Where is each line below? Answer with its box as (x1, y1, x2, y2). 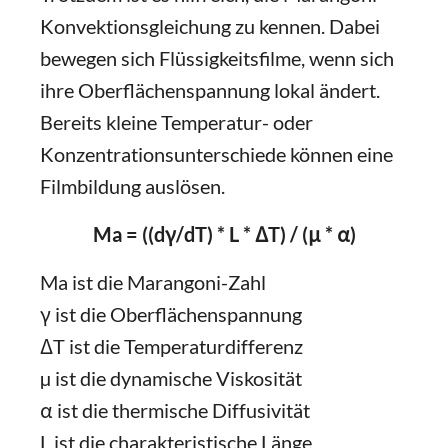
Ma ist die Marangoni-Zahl (40, 270, 266, 294)
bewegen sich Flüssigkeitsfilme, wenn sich (40, 46, 394, 70)
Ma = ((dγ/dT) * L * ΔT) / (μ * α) (92, 222, 356, 246)
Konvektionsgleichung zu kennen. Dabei (40, 14, 380, 38)
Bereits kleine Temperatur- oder (40, 110, 313, 134)
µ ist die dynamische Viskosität (40, 366, 302, 390)
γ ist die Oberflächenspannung (40, 302, 302, 326)
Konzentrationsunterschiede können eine (40, 142, 393, 166)
